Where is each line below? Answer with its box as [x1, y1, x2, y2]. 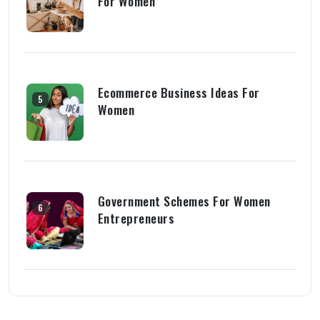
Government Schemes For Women [97, 191, 271, 210]
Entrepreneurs [97, 208, 174, 227]
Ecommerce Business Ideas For [97, 82, 260, 101]
